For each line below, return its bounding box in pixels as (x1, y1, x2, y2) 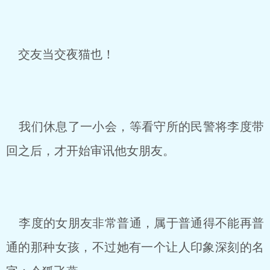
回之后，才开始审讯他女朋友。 (6, 144, 175, 157)
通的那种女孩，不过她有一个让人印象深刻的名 (6, 240, 264, 254)
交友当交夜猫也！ (6, 48, 115, 61)
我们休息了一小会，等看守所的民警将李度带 (6, 120, 264, 133)
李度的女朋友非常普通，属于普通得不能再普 (6, 216, 264, 230)
